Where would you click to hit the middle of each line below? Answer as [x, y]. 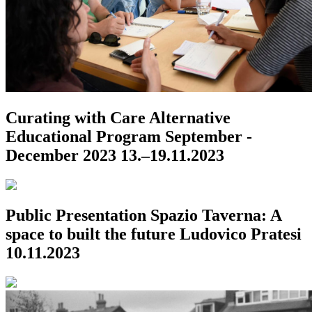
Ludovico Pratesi [241, 234]
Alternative [190, 117]
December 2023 [61, 155]
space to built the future [91, 234]
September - [209, 136]
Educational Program [83, 136]
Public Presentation [76, 216]
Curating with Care [76, 117]
